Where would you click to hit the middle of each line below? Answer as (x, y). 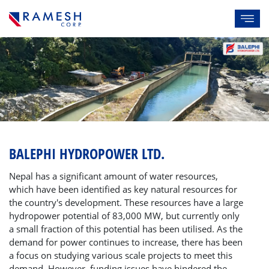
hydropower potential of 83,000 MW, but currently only (124, 216)
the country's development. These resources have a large (126, 203)
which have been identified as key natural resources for (123, 189)
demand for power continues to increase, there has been (126, 242)
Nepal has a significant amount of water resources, (113, 176)
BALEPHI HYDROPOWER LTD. (87, 154)
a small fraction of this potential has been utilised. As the (126, 229)
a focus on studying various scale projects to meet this (121, 255)
